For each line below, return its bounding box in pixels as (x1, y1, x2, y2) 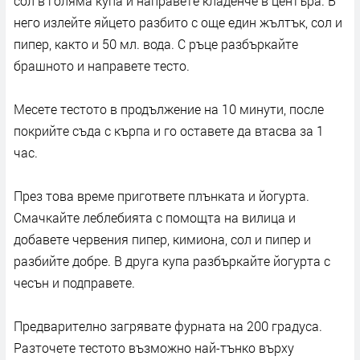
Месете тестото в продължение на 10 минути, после (14, 100, 324, 118)
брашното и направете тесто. (14, 57, 190, 75)
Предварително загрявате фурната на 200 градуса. (14, 317, 322, 335)
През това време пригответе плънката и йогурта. (14, 187, 309, 205)
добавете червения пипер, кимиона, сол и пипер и (14, 231, 311, 248)
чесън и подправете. (14, 274, 135, 292)
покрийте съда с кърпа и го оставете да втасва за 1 (14, 122, 324, 140)
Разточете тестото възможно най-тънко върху (14, 339, 294, 357)
